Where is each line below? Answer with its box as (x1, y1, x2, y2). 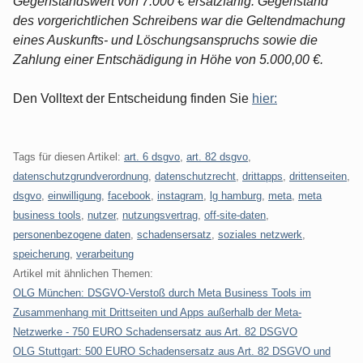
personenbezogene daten (13, 228, 130, 241)
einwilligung (48, 189, 101, 202)
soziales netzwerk (218, 228, 302, 241)
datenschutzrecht (155, 169, 236, 182)
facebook (108, 189, 151, 202)
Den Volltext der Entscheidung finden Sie (13, 91, 252, 105)
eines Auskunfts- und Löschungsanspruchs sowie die (13, 32, 318, 47)
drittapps (242, 169, 283, 182)
